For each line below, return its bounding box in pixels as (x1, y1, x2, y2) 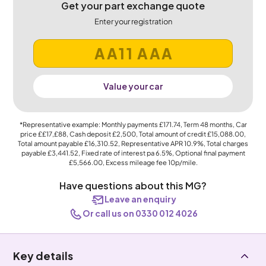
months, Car (208, 120, 247, 128)
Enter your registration (94, 17, 172, 26)
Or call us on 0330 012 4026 (83, 208, 198, 218)
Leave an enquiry (104, 194, 176, 204)
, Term (180, 120, 200, 128)
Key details (13, 249, 74, 262)
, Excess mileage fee (102, 158, 168, 166)
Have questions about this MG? (59, 179, 207, 192)
